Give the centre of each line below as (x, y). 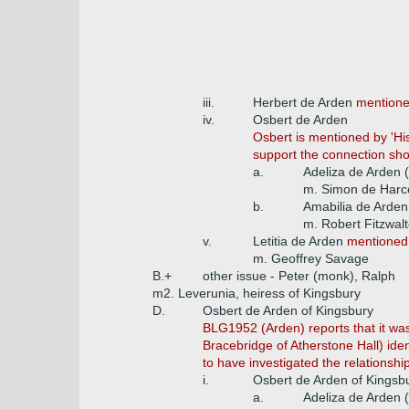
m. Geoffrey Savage (311, 258)
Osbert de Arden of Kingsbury (288, 310)
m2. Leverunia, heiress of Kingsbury (257, 293)
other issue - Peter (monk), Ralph (299, 276)
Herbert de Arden (304, 102)
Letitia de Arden (300, 241)
